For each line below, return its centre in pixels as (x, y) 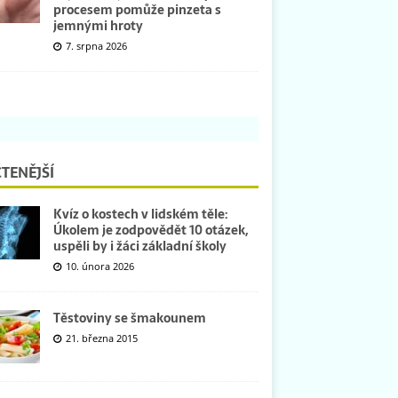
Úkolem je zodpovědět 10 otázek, (150, 230)
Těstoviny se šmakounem (129, 318)
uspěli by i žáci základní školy (139, 246)
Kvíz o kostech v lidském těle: (140, 214)
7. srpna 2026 (96, 45)
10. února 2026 (99, 266)
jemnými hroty (98, 25)
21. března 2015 (101, 338)
